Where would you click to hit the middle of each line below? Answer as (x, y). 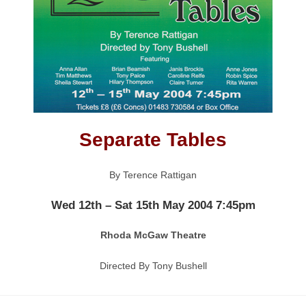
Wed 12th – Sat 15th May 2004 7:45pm (153, 206)
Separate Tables (153, 140)
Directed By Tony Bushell (153, 266)
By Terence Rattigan (153, 175)
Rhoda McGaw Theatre (153, 235)
